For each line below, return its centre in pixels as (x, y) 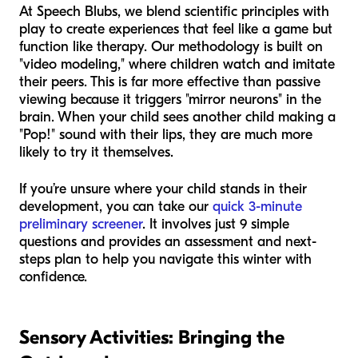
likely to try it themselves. (96, 153)
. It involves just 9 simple (216, 225)
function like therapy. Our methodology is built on (171, 47)
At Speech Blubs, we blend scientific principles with (174, 12)
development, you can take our (116, 207)
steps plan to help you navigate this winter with (165, 260)
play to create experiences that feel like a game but (176, 30)
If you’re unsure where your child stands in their (163, 189)
